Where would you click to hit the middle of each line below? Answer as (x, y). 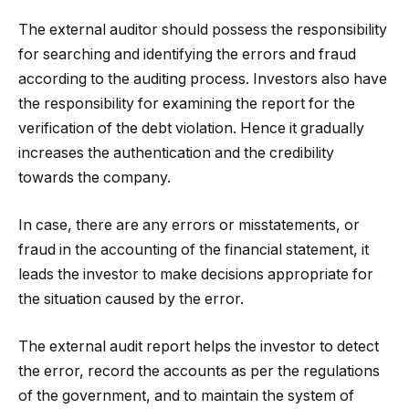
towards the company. (94, 178)
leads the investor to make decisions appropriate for (196, 275)
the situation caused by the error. (131, 299)
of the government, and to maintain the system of (186, 395)
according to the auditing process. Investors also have (203, 79)
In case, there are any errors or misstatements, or (189, 225)
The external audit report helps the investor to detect (199, 346)
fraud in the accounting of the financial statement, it (194, 250)
